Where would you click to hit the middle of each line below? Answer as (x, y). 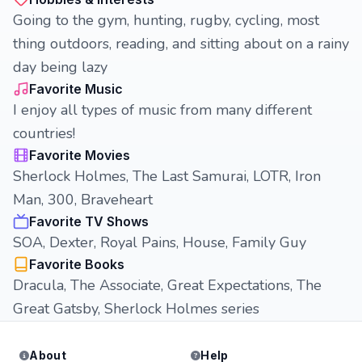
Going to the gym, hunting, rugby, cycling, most (166, 20)
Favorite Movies (80, 155)
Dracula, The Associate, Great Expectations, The (167, 285)
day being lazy (60, 67)
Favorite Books (77, 264)
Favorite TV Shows (89, 221)
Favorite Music (76, 89)
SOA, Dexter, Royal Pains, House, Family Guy (160, 242)
